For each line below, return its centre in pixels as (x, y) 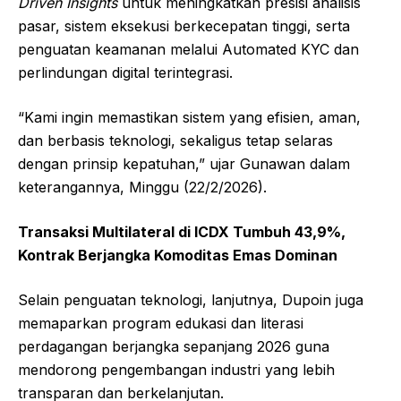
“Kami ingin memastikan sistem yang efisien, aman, (189, 117)
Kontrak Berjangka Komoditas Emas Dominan (178, 255)
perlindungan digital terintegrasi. (125, 72)
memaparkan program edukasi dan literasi (161, 323)
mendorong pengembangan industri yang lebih (176, 369)
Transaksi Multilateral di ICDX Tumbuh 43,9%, (182, 231)
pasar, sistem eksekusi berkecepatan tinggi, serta (184, 26)
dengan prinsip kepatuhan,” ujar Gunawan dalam (184, 163)
